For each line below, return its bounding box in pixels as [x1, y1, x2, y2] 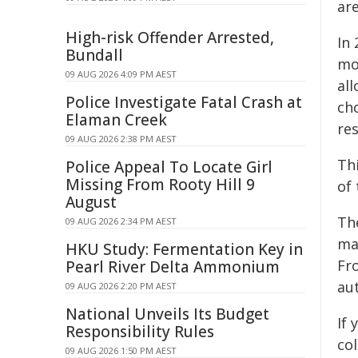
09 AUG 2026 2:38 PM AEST [66, 133, 177, 145]
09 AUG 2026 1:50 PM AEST [66, 344, 177, 356]
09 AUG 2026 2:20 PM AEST [66, 280, 177, 292]
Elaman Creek [66, 109, 167, 130]
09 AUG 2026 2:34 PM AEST [66, 215, 177, 227]
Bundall [66, 45, 123, 66]
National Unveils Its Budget [66, 304, 269, 324]
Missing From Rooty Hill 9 [66, 174, 255, 195]
